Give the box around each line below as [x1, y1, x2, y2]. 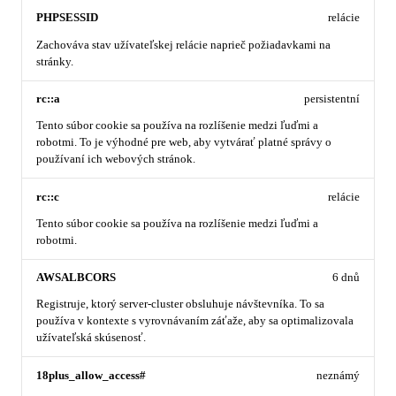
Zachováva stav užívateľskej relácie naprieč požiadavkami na [36, 38, 331, 51]
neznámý [316, 369, 360, 382]
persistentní [304, 92, 360, 105]
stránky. [36, 55, 73, 68]
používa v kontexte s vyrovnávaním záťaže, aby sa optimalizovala [36, 315, 354, 328]
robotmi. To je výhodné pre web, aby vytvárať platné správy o [36, 136, 331, 149]
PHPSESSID [36, 11, 98, 25]
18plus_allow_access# [36, 369, 146, 382]
